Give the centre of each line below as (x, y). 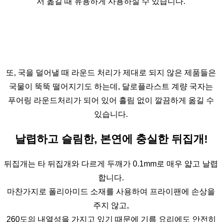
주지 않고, (111, 205)
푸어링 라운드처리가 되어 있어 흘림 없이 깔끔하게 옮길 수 (111, 100)
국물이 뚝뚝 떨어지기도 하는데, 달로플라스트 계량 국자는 (111, 86)
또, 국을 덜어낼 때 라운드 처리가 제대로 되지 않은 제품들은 (111, 72)
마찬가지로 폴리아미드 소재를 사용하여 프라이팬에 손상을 (111, 191)
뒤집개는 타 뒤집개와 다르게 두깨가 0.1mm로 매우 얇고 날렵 (111, 164)
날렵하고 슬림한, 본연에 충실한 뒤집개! (111, 139)
